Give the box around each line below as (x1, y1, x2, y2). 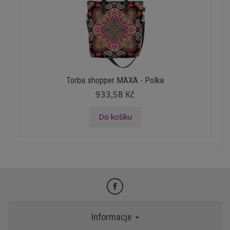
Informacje (91, 212, 134, 222)
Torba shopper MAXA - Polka (66, 75, 164, 85)
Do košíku (98, 112, 132, 122)
